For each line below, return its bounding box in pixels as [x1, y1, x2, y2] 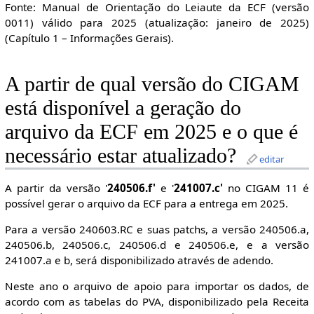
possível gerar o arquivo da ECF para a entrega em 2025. [4, 196, 288, 211]
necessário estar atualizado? [4, 143, 236, 168]
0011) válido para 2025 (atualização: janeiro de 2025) [4, 15, 310, 29]
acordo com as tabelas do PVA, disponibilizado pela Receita [4, 294, 310, 309]
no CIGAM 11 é [223, 181, 310, 196]
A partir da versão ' [4, 181, 107, 196]
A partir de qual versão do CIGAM [4, 71, 299, 96]
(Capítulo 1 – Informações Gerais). [4, 30, 174, 45]
